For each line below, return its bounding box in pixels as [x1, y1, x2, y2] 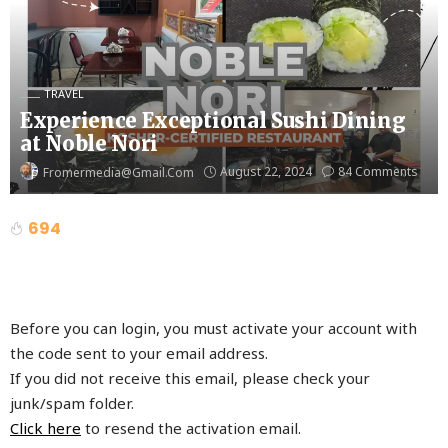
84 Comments [338, 163, 418, 181]
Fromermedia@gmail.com [43, 163, 194, 181]
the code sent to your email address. [10, 342, 268, 363]
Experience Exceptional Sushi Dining [20, 108, 406, 133]
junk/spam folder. [10, 392, 134, 413]
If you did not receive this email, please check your [10, 367, 370, 388]
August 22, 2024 [220, 163, 312, 181]
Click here [10, 417, 81, 438]
